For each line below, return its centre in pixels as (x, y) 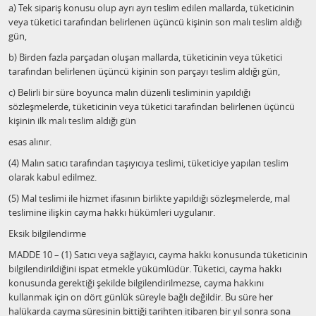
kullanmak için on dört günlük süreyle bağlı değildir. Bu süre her (141, 297)
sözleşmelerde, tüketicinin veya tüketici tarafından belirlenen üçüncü (152, 107)
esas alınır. (30, 142)
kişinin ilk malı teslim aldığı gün (72, 121)
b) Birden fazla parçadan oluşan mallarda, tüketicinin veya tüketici (145, 57)
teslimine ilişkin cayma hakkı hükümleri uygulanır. (112, 212)
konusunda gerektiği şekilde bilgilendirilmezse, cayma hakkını (136, 283)
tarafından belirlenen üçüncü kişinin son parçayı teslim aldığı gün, (144, 71)
